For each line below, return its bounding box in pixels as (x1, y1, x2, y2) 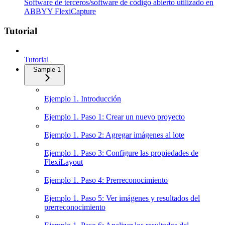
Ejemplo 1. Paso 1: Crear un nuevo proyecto (44, 112, 185, 121)
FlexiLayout (44, 157, 83, 166)
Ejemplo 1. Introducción (44, 94, 121, 103)
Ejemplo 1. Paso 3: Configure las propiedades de (44, 148, 198, 157)
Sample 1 (33, 65, 61, 73)
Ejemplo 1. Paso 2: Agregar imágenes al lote (44, 130, 184, 139)
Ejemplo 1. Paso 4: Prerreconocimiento (44, 175, 168, 184)
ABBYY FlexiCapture (24, 7, 96, 16)
